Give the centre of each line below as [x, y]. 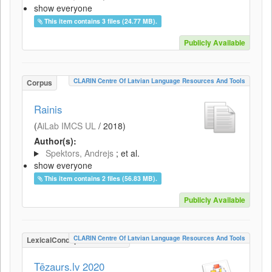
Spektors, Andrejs [79, 153]
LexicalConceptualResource [76, 240]
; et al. [127, 153]
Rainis [48, 109]
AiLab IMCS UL [66, 126]
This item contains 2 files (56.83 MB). [101, 178]
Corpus [39, 83]
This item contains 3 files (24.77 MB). [101, 21]
